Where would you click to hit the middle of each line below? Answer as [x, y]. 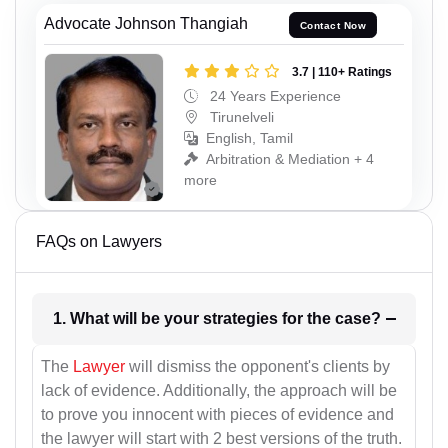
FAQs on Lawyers [99, 242]
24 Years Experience [273, 95]
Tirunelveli [240, 116]
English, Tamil [249, 137]
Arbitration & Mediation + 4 [290, 158]
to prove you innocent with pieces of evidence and [217, 415]
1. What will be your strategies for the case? [357, 319]
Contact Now [333, 25]
